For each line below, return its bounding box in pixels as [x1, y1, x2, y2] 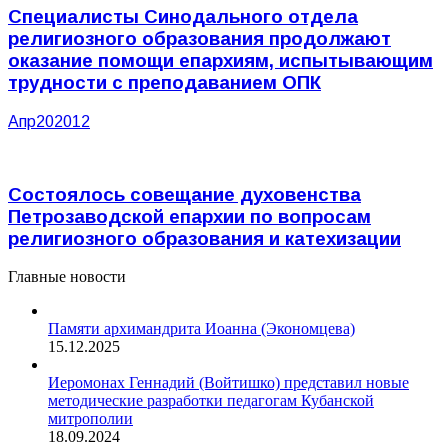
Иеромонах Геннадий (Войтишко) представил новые [48, 374, 409, 392]
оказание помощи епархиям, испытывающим [8, 50, 433, 72]
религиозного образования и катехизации [8, 227, 401, 249]
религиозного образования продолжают [8, 28, 391, 50]
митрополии [48, 410, 133, 428]
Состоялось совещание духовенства [8, 183, 361, 205]
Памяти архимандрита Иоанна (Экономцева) [48, 320, 355, 338]
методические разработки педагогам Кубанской [48, 392, 374, 410]
